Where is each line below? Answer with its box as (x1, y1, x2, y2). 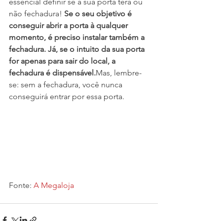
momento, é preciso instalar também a (9, 32, 147, 42)
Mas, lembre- (96, 68, 142, 77)
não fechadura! (9, 8, 62, 18)
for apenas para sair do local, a (9, 56, 117, 66)
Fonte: (9, 181, 32, 190)
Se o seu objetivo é (62, 8, 134, 18)
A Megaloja (32, 181, 76, 190)
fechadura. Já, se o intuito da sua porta (9, 44, 147, 54)
